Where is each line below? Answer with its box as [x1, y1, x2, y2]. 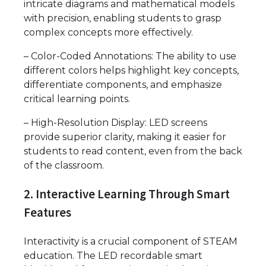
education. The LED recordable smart [24, 249, 202, 261]
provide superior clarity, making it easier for [24, 131, 226, 143]
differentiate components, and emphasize [24, 79, 222, 91]
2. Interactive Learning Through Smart [24, 186, 230, 202]
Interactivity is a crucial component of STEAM [24, 235, 237, 247]
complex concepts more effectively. [24, 27, 193, 39]
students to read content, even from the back [24, 145, 242, 157]
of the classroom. [24, 160, 104, 172]
